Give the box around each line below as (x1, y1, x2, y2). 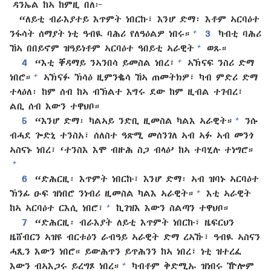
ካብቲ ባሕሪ (215, 28, 261, 39)
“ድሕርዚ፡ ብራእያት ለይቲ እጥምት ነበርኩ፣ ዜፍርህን (32, 217, 234, 227)
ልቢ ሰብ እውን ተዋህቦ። (10, 101, 100, 111)
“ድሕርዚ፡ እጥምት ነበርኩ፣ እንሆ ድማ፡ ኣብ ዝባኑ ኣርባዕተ (32, 174, 259, 184)
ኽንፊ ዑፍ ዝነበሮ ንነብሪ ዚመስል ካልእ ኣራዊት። (10, 188, 194, 198)
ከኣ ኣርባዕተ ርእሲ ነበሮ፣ (10, 203, 103, 213)
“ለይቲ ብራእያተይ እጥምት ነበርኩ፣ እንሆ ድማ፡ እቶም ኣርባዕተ (19, 14, 260, 24)
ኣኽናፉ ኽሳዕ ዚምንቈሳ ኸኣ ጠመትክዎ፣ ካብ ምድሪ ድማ (39, 72, 258, 82)
